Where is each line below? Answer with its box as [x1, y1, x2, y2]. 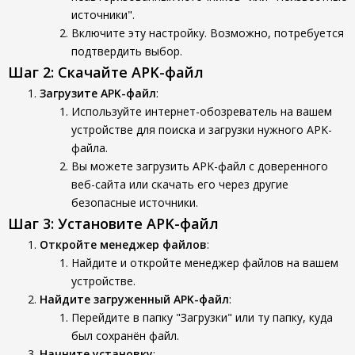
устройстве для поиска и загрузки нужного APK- [71, 122, 332, 137]
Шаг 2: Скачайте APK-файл [8, 63, 204, 82]
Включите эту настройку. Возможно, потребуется [71, 25, 344, 40]
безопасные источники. [71, 195, 198, 210]
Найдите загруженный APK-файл [40, 292, 229, 307]
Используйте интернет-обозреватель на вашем [71, 104, 332, 119]
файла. [71, 140, 108, 155]
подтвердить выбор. [71, 44, 182, 59]
